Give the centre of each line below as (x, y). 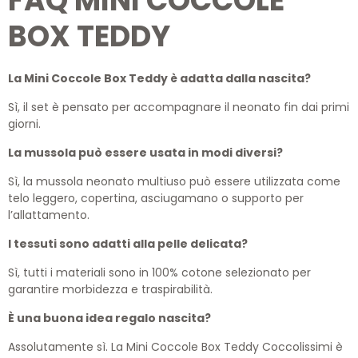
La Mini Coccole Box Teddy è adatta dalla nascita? (159, 79)
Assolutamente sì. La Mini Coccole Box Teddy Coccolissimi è (175, 347)
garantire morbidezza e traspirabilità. (110, 290)
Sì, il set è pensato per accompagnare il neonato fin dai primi (179, 107)
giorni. (24, 124)
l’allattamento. (49, 215)
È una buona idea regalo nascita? (109, 318)
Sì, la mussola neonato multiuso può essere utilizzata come (174, 182)
